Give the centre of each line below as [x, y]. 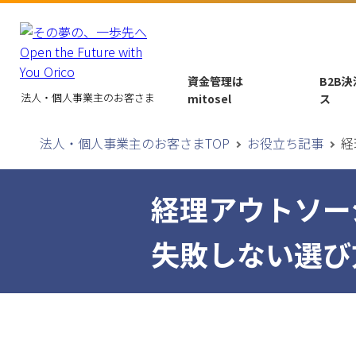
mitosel [209, 99]
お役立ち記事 [285, 143]
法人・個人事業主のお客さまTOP [135, 143]
